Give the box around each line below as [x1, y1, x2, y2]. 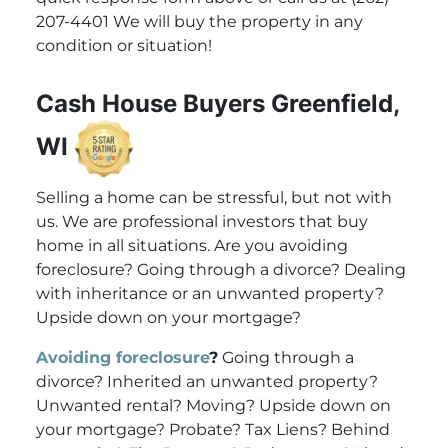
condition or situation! [35, 35, 212, 55]
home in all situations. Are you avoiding [35, 235, 348, 255]
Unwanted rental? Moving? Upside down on [35, 395, 391, 415]
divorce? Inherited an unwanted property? [35, 371, 378, 391]
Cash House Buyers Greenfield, [35, 88, 399, 118]
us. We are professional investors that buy [35, 211, 368, 231]
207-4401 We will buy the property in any [35, 11, 363, 31]
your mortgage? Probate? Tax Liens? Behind [35, 419, 390, 439]
